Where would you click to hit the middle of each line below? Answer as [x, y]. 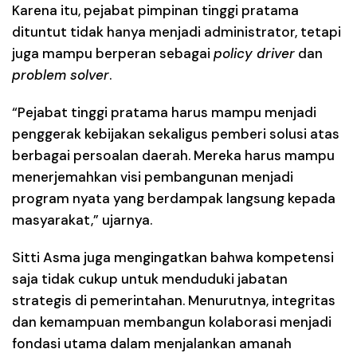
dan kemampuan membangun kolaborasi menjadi [172, 322]
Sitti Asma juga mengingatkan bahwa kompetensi [173, 257]
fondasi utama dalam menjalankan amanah [152, 343]
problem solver [61, 75]
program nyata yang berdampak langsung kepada [174, 198]
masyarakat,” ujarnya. [82, 220]
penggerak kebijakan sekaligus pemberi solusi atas [176, 133]
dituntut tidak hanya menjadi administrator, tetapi [177, 31]
